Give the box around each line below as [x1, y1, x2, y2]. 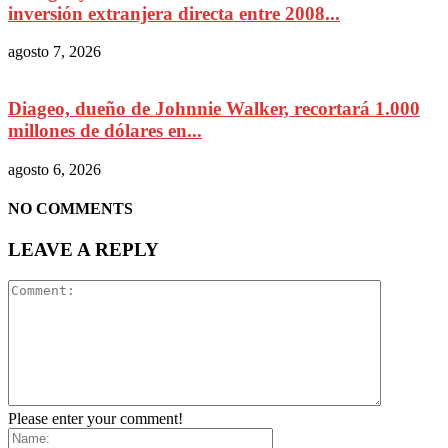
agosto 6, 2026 [8, 160, 101, 178]
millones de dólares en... [8, 119, 202, 141]
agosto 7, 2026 [8, 43, 101, 61]
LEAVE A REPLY [8, 239, 159, 261]
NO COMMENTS [8, 199, 133, 217]
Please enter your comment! [8, 409, 183, 427]
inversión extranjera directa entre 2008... [8, 2, 340, 24]
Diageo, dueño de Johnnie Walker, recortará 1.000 [8, 97, 420, 119]
